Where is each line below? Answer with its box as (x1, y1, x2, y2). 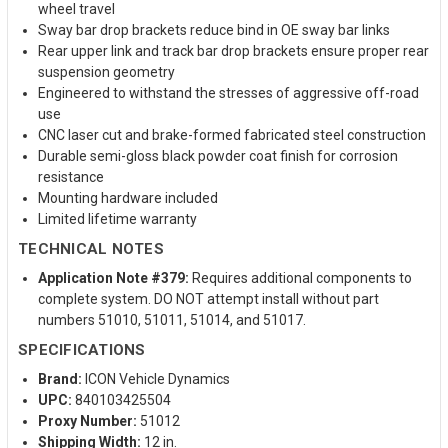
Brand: (38, 370, 82, 387)
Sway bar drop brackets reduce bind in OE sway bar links (38, 21, 390, 38)
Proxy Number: (38, 412, 137, 429)
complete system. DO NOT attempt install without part (38, 290, 379, 307)
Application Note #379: (38, 269, 189, 286)
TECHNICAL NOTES (18, 239, 164, 258)
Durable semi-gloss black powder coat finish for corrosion (38, 147, 398, 164)
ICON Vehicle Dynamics (82, 370, 230, 387)
